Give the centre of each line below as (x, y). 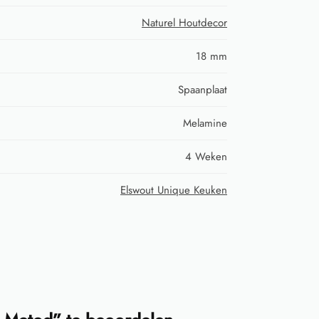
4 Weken (206, 156)
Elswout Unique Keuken (174, 190)
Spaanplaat (203, 89)
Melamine (205, 123)
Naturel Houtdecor (184, 22)
